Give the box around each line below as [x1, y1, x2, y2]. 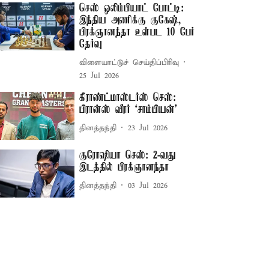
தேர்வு [79, 38, 103, 50]
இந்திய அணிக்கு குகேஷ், [79, 14, 181, 26]
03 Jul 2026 [128, 180, 168, 191]
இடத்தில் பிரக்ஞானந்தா [79, 162, 169, 174]
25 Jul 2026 [79, 71, 119, 81]
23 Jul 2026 [128, 122, 168, 133]
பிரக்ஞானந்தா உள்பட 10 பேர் [79, 26, 195, 38]
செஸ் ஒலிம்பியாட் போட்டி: [79, 2, 184, 14]
